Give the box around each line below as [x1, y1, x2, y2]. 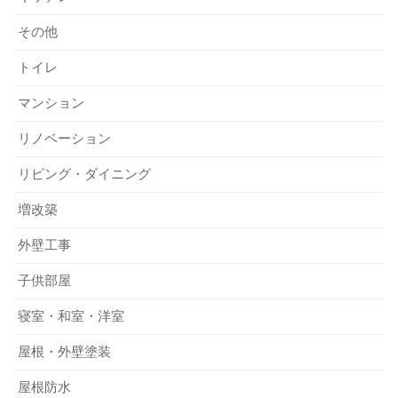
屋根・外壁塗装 [18, 344, 111, 360]
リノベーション [18, 131, 111, 147]
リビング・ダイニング [18, 166, 151, 182]
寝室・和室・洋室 [18, 308, 124, 324]
